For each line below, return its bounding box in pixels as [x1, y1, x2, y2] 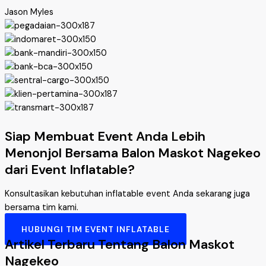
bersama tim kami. [5, 201, 78, 213]
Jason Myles [5, 7, 53, 18]
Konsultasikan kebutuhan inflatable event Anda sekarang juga [5, 188, 250, 199]
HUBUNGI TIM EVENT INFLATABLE [21, 224, 170, 235]
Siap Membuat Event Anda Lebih [5, 128, 205, 145]
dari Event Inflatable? [5, 161, 135, 179]
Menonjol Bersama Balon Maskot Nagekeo [5, 144, 261, 162]
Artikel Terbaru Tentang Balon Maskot [5, 236, 235, 254]
